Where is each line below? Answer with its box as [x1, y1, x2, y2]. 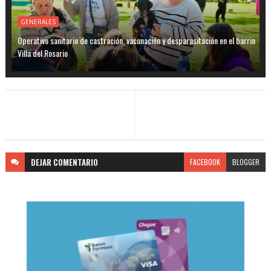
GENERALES [20, 18, 56, 27]
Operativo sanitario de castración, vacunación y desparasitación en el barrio [17, 34, 255, 47]
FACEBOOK [190, 157, 221, 168]
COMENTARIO [53, 156, 98, 169]
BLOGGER [232, 157, 260, 168]
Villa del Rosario [17, 47, 68, 60]
